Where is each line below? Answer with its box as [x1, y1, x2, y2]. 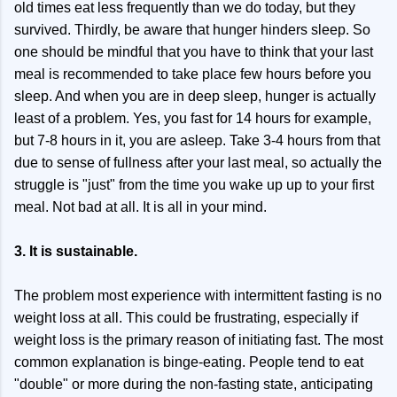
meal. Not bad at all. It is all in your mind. [14, 199, 267, 215]
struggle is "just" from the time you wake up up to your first [14, 177, 374, 193]
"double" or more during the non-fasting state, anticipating [14, 377, 373, 393]
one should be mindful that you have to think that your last [14, 44, 373, 60]
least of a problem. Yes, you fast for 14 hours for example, [14, 111, 371, 127]
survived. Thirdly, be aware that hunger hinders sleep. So [14, 22, 370, 38]
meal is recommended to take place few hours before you [14, 66, 371, 82]
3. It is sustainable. [14, 244, 137, 260]
